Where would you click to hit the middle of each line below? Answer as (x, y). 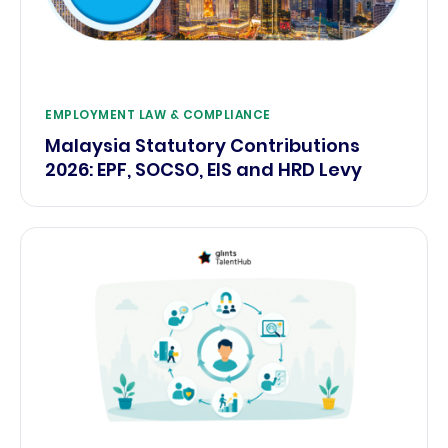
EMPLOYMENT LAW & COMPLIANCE (158, 114)
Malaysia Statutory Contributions (202, 145)
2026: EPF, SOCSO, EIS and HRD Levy (203, 169)
